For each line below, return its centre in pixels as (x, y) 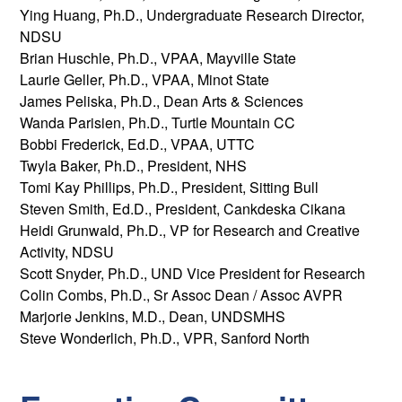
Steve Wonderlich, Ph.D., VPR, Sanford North (165, 338)
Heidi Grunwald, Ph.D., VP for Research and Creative (190, 231)
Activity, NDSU (67, 252)
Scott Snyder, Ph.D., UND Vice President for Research (193, 274)
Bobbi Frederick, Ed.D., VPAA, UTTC (138, 144)
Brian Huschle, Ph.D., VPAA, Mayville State (158, 58)
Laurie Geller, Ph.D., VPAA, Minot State (145, 80)
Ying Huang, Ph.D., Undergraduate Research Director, (192, 15)
